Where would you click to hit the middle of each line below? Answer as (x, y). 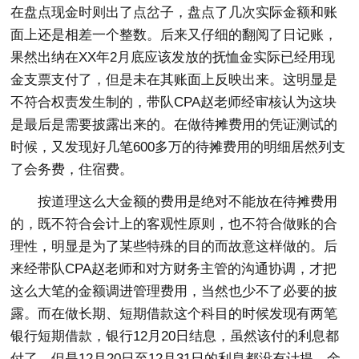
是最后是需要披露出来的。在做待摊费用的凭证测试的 (174, 125)
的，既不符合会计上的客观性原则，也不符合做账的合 (174, 224)
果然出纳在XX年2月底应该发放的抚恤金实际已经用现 (173, 58)
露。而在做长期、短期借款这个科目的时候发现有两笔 (174, 314)
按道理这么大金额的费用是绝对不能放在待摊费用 (188, 202)
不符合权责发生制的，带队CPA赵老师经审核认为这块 (174, 103)
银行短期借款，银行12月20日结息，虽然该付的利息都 (175, 337)
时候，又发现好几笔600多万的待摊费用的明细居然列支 (178, 147)
